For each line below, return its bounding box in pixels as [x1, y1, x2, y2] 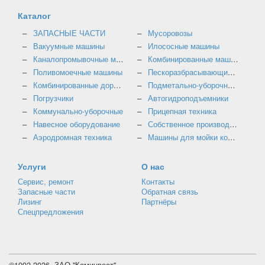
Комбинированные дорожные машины [33, 80, 114, 91]
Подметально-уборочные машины [148, 80, 228, 91]
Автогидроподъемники [148, 93, 228, 104]
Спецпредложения [18, 206, 83, 217]
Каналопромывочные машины [33, 54, 116, 64]
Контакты [141, 176, 174, 187]
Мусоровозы [148, 28, 192, 38]
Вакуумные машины [33, 41, 105, 51]
